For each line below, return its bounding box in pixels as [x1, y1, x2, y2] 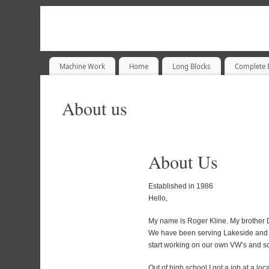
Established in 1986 [148, 182, 213, 191]
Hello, [148, 194, 168, 203]
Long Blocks [172, 61, 211, 71]
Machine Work [59, 61, 106, 71]
